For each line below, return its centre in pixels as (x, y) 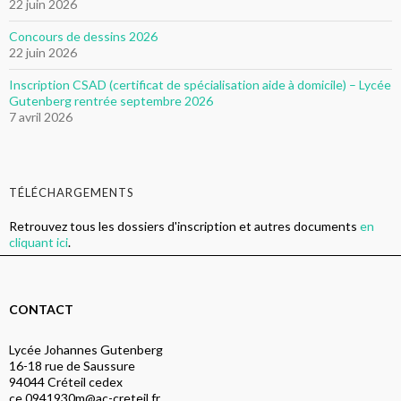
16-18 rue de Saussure (72, 366)
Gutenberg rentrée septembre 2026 (111, 101)
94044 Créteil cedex (66, 382)
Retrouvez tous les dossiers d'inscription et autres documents (184, 226)
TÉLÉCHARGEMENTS (72, 193)
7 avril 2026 (41, 117)
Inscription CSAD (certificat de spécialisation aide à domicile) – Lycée (200, 85)
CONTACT (41, 310)
